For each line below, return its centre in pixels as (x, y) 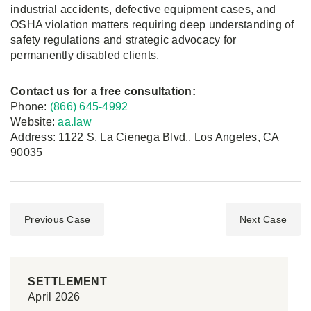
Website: (34, 122)
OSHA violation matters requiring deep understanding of (152, 25)
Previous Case (58, 219)
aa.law (75, 122)
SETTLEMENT (67, 281)
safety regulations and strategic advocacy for (124, 40)
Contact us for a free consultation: (103, 91)
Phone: (30, 107)
